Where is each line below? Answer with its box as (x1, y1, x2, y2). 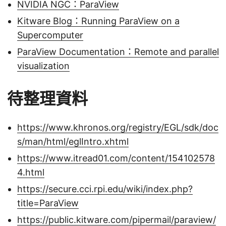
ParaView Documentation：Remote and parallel (17, 46, 219, 58)
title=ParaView (17, 198, 79, 209)
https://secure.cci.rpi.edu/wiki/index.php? (17, 184, 193, 195)
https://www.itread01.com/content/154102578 (17, 153, 215, 164)
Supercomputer (17, 30, 83, 41)
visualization (17, 61, 70, 72)
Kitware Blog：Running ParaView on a (17, 16, 180, 27)
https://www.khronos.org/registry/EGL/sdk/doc (17, 122, 218, 133)
